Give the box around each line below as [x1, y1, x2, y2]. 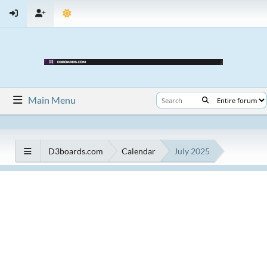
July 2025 [174, 145, 210, 156]
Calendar [122, 145, 156, 156]
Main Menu [28, 94, 76, 105]
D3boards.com [48, 145, 103, 156]
